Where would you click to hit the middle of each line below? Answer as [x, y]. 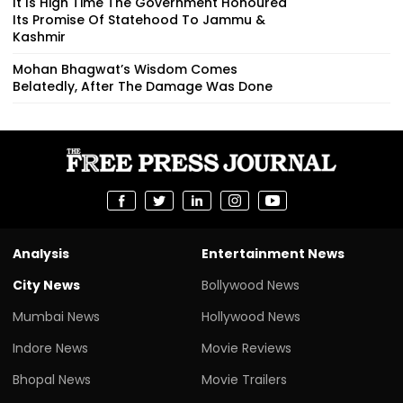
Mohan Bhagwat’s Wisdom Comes [125, 69]
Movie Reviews [246, 348]
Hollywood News [251, 316]
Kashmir [39, 36]
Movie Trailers [244, 379]
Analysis [41, 253]
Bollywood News [251, 285]
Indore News [50, 348]
